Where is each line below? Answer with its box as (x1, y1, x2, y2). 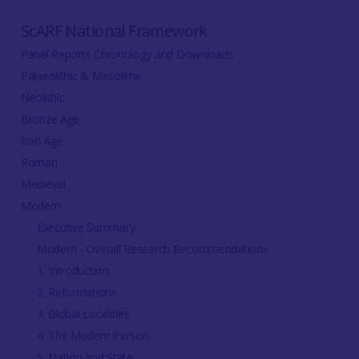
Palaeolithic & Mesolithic (20, 68, 143, 84)
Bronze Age (20, 111, 80, 127)
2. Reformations (36, 284, 117, 301)
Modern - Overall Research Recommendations (36, 241, 268, 257)
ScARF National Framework (20, 20, 208, 42)
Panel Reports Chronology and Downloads (20, 46, 234, 63)
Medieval (20, 176, 66, 192)
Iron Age (20, 133, 63, 149)
